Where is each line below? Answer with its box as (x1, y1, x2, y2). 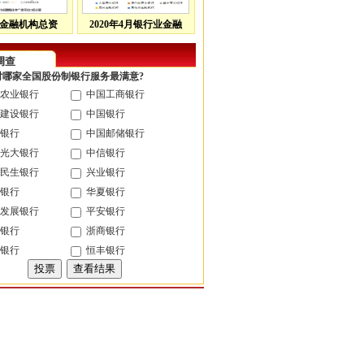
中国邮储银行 (83, 128, 145, 140)
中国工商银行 (83, 89, 145, 101)
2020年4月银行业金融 (89, 19, 182, 30)
